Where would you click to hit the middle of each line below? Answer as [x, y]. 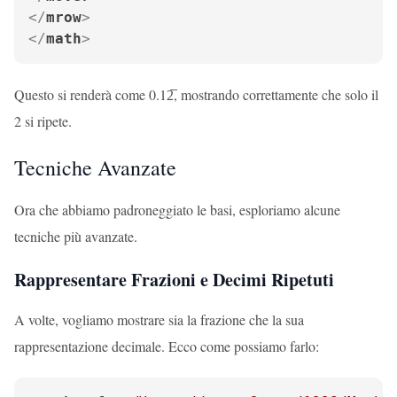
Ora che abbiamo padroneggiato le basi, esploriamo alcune [177, 210]
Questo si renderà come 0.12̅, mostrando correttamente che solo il [196, 94]
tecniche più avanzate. [76, 236]
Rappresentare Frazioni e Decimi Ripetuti [174, 280]
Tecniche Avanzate [95, 167]
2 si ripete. [43, 121]
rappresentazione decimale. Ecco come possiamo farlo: [167, 346]
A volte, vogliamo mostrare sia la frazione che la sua [159, 319]
